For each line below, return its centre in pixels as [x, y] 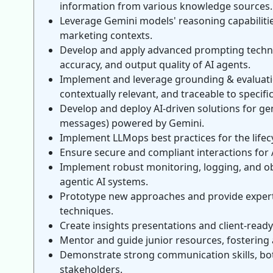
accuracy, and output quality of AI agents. [155, 65]
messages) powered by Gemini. [132, 123]
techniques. [87, 211]
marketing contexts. [106, 35]
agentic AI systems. [104, 182]
